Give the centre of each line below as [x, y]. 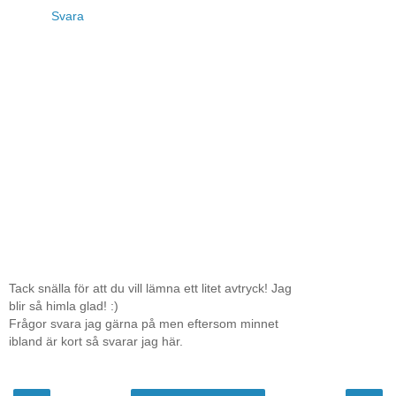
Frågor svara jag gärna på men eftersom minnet [144, 323]
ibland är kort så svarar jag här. [96, 341]
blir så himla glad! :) [64, 305]
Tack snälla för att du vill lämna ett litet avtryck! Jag [150, 288]
